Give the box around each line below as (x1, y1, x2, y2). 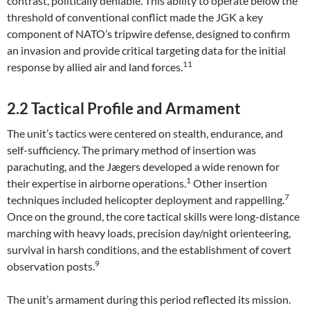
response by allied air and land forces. (7, 60, 183, 73)
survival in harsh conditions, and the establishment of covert (7, 243, 291, 256)
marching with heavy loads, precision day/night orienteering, (7, 226, 291, 239)
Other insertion (191, 176, 267, 190)
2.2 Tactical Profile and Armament (7, 99, 241, 118)
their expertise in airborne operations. (7, 176, 186, 190)
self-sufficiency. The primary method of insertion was (7, 143, 256, 156)
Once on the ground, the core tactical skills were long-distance (7, 210, 300, 223)
